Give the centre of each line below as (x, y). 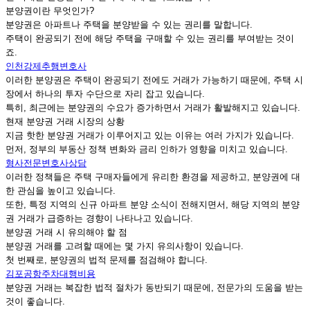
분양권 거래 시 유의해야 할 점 (66, 232)
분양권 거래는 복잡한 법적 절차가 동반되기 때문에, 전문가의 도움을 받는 (154, 288)
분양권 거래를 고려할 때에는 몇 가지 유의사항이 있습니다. (125, 246)
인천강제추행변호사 (46, 66)
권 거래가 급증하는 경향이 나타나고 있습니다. (99, 219)
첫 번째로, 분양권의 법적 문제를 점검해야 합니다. (107, 260)
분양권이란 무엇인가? (50, 11)
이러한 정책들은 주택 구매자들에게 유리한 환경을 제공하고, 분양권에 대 (153, 177)
